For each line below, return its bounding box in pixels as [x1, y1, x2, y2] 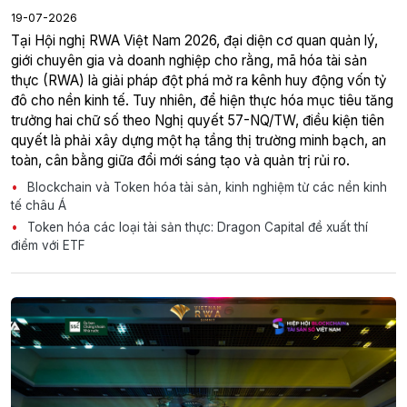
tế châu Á [11, 197, 66, 213]
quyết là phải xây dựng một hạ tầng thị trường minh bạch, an [11, 131, 386, 149]
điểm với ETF [11, 237, 85, 253]
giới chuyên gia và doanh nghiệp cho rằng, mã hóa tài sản [11, 51, 367, 69]
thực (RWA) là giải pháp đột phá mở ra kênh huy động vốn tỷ [11, 71, 387, 89]
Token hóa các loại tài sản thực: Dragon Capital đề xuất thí [24, 219, 368, 234]
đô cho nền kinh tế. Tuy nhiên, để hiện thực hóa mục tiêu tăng [11, 91, 393, 109]
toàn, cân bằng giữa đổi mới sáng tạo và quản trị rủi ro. [11, 151, 350, 169]
